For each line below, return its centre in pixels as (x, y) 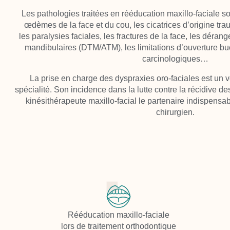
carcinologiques (171, 59)
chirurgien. (175, 112)
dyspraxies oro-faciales (157, 78)
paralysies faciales (66, 36)
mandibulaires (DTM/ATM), (74, 47)
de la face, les (175, 36)
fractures (132, 36)
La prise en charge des (72, 78)
